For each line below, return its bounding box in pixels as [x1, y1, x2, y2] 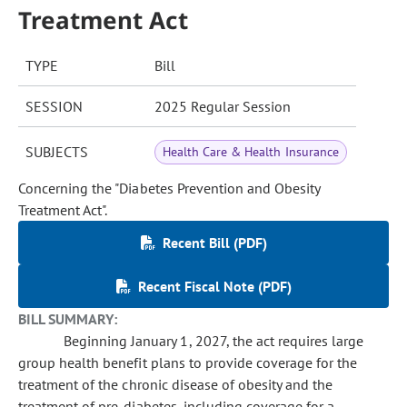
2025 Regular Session [154, 97, 291, 115]
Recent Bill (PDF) [162, 233, 267, 252]
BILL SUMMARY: [18, 310, 118, 328]
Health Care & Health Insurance [163, 144, 339, 160]
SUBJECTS [25, 143, 88, 161]
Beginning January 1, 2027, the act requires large [64, 332, 364, 350]
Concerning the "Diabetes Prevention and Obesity [18, 179, 321, 197]
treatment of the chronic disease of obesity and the [18, 375, 333, 393]
